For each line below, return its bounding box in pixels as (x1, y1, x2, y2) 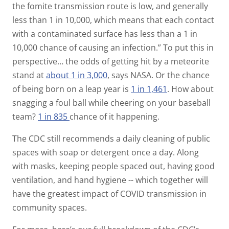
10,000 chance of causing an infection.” (12, 41, 161, 53)
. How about (167, 83, 214, 95)
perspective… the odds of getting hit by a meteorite (12, 55, 209, 67)
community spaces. (12, 201, 87, 213)
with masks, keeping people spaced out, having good (12, 160, 215, 172)
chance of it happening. (70, 110, 162, 122)
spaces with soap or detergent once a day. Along (12, 146, 199, 158)
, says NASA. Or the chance (107, 69, 210, 81)
